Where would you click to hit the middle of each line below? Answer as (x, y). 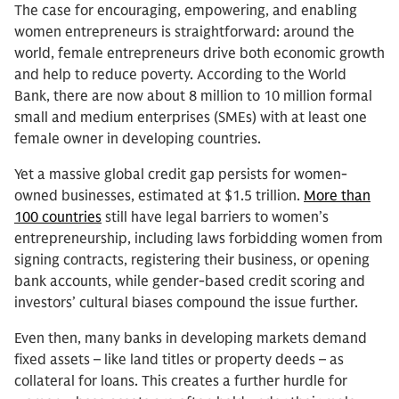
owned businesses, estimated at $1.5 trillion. (159, 196)
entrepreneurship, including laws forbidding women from (199, 239)
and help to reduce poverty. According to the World (180, 75)
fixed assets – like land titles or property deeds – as (179, 360)
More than (337, 196)
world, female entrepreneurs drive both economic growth (199, 53)
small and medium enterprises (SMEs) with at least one (191, 118)
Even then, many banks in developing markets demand (191, 338)
